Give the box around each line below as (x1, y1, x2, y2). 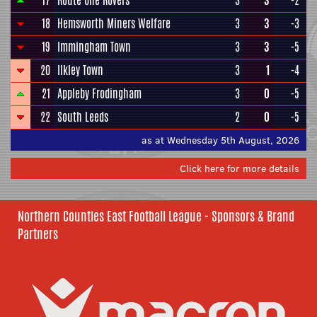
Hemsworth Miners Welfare (57, 16, 171, 32)
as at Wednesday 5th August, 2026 (142, 133, 299, 147)
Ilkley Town (57, 62, 103, 79)
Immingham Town (57, 39, 131, 55)
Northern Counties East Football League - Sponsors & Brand (18, 207, 294, 225)
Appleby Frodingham (57, 86, 142, 102)
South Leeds (57, 109, 108, 125)
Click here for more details (180, 161, 299, 175)
